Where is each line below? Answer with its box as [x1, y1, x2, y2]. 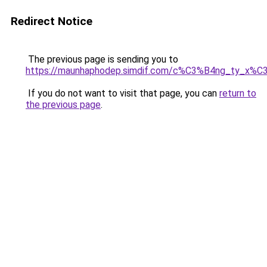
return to [219, 88, 256, 99]
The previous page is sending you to [26, 54, 178, 65]
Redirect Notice [11, 14, 92, 28]
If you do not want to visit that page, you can [26, 88, 219, 99]
